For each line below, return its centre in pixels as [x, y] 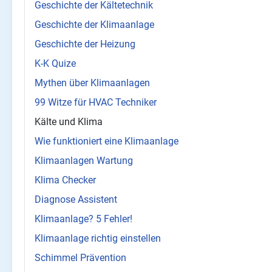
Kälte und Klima [69, 122]
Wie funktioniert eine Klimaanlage [107, 141]
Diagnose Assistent [76, 200]
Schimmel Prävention [80, 258]
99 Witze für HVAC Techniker [96, 103]
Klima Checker [65, 180]
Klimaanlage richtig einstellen [98, 239]
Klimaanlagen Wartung [84, 161]
